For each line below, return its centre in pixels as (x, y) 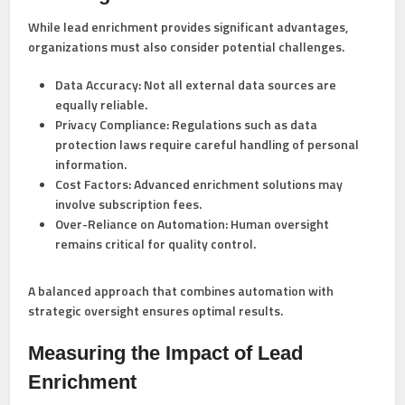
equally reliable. (102, 104)
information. (91, 164)
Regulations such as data (244, 124)
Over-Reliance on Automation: (142, 223)
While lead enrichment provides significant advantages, (188, 26)
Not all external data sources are (239, 84)
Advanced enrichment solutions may (237, 184)
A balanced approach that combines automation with (181, 290)
